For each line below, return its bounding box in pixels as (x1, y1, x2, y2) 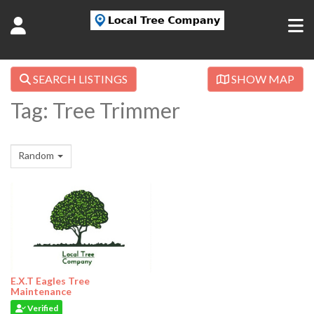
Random (18, 149, 54, 161)
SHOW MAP (229, 72, 294, 86)
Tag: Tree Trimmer (11, 97, 180, 123)
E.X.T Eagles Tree (11, 275, 90, 287)
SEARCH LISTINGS (31, 72, 128, 86)
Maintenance (11, 285, 71, 298)
